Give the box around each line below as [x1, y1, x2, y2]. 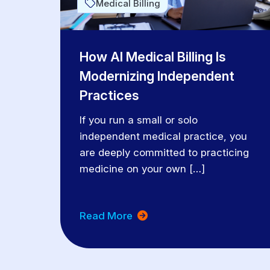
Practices [80, 87, 139, 103]
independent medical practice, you [80, 130, 247, 142]
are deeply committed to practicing [80, 146, 249, 159]
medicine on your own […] [80, 162, 205, 175]
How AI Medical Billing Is [80, 48, 226, 64]
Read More [80, 210, 135, 222]
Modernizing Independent [80, 67, 234, 84]
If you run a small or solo [80, 113, 198, 126]
